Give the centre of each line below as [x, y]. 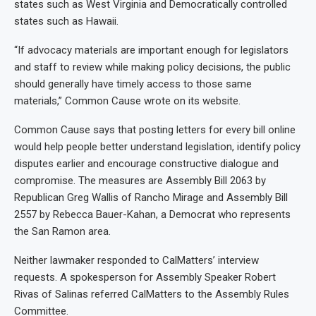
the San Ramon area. [62, 231]
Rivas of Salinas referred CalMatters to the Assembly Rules [152, 294]
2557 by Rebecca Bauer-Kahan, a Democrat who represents [152, 214]
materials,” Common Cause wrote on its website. [127, 101]
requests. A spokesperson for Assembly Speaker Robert [145, 277]
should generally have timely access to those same [133, 84]
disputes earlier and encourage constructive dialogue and [146, 163]
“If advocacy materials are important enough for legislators [151, 50]
